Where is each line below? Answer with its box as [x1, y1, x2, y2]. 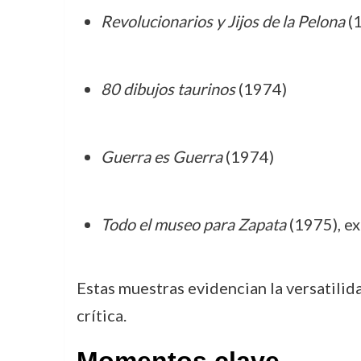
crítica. [76, 305, 127, 325]
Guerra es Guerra [100, 147, 222, 166]
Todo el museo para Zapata [100, 214, 286, 234]
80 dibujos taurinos [100, 79, 235, 98]
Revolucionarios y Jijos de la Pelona [100, 11, 345, 31]
